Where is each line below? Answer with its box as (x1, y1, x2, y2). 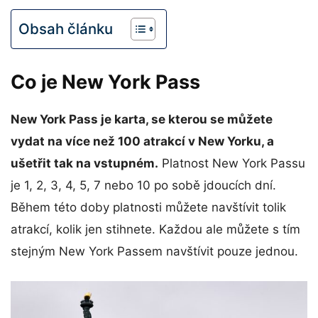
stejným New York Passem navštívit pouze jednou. (11, 244, 298, 259)
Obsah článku (18, 20, 113, 38)
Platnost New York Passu (158, 156, 305, 171)
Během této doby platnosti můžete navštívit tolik (11, 200, 286, 215)
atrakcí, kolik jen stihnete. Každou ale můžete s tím (11, 222, 300, 237)
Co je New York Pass (11, 70, 200, 94)
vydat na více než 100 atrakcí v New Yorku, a (11, 134, 274, 149)
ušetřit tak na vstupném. (11, 156, 158, 171)
